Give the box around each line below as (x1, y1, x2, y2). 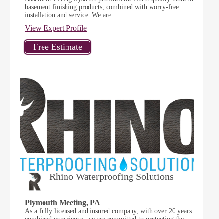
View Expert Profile (25, 24, 87, 32)
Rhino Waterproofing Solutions (49, 171, 174, 182)
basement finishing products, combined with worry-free (25, 3, 179, 11)
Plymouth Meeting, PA (25, 198, 101, 207)
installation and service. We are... (25, 11, 117, 19)
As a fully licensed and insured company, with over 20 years (25, 207, 192, 215)
